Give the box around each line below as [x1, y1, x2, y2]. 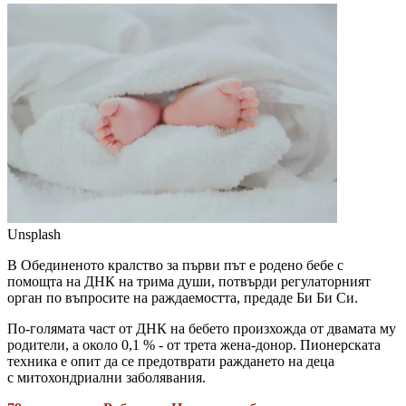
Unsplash [7, 227, 61, 243]
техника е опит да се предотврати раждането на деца [7, 353, 334, 370]
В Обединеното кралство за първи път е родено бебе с [7, 257, 343, 274]
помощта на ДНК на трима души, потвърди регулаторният [7, 274, 371, 290]
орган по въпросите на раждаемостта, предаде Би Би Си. [7, 290, 358, 306]
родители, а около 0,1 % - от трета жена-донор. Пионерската [7, 337, 381, 353]
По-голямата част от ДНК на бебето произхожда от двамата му [7, 321, 396, 337]
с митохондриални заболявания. [7, 370, 206, 386]
